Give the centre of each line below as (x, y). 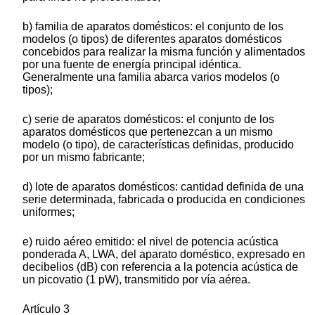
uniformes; (49, 212)
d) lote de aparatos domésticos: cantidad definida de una (163, 187)
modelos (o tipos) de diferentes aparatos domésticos (152, 39)
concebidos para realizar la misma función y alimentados (164, 52)
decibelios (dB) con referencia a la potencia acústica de (160, 267)
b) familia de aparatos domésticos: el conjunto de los (153, 27)
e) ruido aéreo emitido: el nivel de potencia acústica (150, 242)
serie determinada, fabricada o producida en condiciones (164, 200)
